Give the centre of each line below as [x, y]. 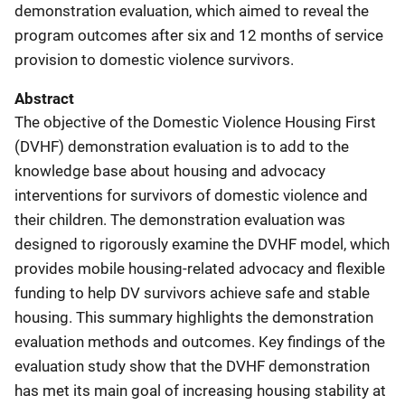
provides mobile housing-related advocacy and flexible [200, 268]
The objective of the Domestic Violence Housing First [195, 122]
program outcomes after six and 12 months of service [199, 35]
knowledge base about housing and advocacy [170, 171]
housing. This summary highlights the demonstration [194, 317]
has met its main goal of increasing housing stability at [200, 391]
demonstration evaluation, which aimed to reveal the [192, 11]
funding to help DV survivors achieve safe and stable [192, 293]
